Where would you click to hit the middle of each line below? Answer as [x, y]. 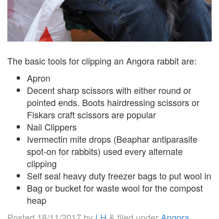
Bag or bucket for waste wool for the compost [115, 187]
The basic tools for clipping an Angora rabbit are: [102, 60]
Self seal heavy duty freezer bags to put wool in [119, 175]
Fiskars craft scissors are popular [91, 114]
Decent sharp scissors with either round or [109, 90]
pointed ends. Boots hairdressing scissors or [113, 102]
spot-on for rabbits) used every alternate [105, 151]
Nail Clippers [52, 126]
